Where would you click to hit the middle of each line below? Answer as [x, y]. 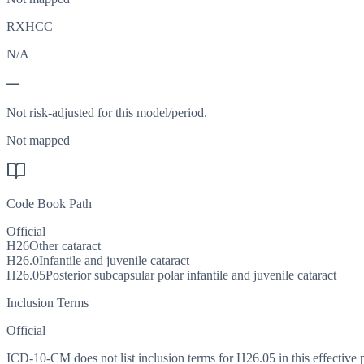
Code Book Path [49, 204]
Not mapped [38, 141]
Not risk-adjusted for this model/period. [107, 113]
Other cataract [65, 246]
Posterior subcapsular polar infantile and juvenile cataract [191, 275]
